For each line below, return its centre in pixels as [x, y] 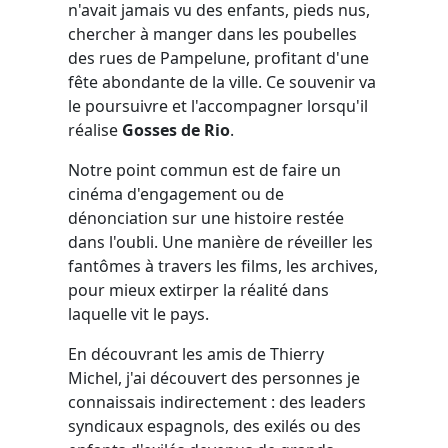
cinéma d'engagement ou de [176, 193]
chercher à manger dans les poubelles [212, 33]
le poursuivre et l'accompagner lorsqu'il [218, 105]
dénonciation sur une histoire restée [206, 217]
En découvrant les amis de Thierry [196, 353]
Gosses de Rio [176, 129]
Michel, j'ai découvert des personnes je [214, 377]
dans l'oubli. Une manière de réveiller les [220, 241]
